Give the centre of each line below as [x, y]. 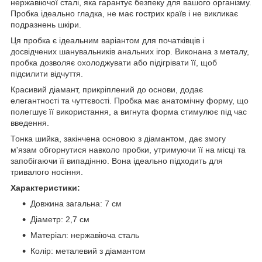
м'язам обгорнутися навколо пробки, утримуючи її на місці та [128, 150]
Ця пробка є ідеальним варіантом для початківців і [107, 41]
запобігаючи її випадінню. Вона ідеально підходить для [117, 161]
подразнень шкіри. [46, 25]
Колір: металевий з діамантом [88, 251]
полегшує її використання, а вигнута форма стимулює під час [129, 112]
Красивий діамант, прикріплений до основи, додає [107, 90]
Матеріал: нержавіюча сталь [85, 235]
